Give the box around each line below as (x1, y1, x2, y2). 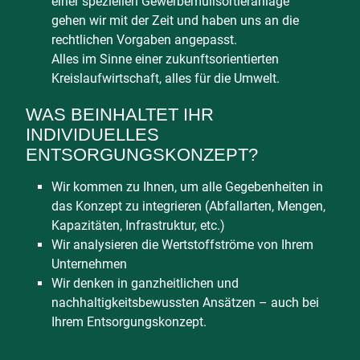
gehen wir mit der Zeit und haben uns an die (51, 13, 299, 28)
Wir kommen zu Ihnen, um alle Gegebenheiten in (51, 179, 323, 194)
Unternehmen (51, 256, 127, 272)
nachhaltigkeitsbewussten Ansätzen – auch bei (51, 295, 319, 310)
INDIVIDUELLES (26, 125, 159, 145)
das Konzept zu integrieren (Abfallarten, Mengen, (51, 198, 325, 214)
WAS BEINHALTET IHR (26, 104, 214, 125)
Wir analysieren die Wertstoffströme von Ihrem (51, 237, 313, 252)
